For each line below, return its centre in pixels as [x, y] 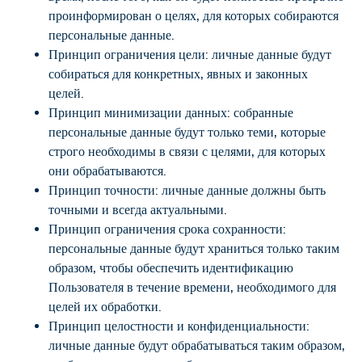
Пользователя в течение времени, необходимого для [192, 287]
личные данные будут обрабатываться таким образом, [197, 345]
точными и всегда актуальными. [138, 210]
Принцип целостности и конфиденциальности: [179, 326]
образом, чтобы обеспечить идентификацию [171, 268]
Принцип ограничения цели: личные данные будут [190, 55]
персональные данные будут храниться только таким [194, 248]
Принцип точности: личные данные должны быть [187, 190]
